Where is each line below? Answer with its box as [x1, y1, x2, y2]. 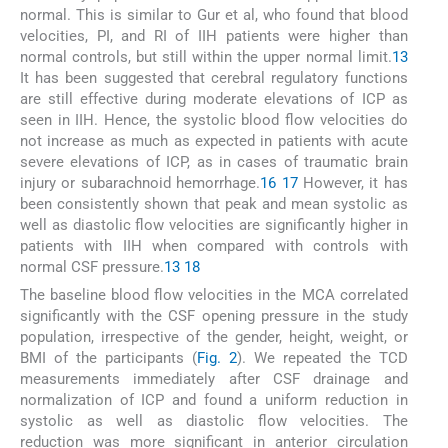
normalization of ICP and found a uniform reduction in [20, 391, 408, 410]
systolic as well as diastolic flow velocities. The [20, 412, 408, 431]
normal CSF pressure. [20, 257, 164, 276]
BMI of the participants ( [20, 349, 198, 368]
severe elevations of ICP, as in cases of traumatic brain [20, 152, 408, 171]
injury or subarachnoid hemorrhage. [20, 173, 261, 192]
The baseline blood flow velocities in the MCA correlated [20, 286, 408, 305]
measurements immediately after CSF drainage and [20, 370, 408, 389]
